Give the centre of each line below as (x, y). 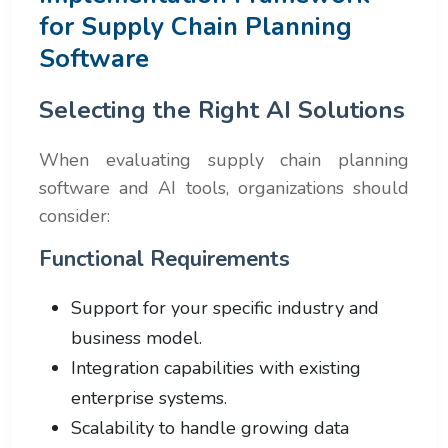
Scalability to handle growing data (210, 427)
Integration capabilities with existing (216, 367)
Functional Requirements (164, 258)
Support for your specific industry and (225, 307)
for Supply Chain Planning (195, 26)
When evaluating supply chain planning (224, 159)
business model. (136, 337)
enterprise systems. (149, 397)
